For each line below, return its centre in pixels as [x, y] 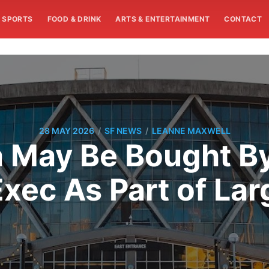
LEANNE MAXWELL [191, 131]
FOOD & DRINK [74, 19]
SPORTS [17, 19]
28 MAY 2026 [66, 131]
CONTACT [243, 19]
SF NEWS [123, 131]
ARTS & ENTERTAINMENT [163, 19]
